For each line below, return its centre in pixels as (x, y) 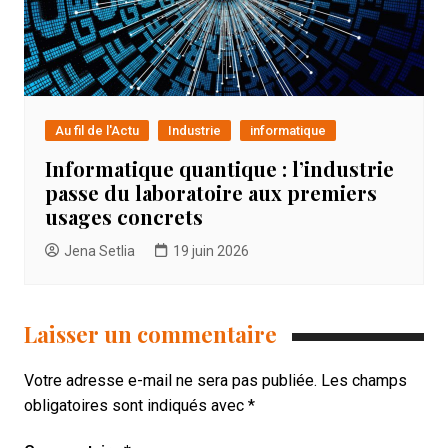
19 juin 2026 (210, 251)
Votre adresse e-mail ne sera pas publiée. (170, 381)
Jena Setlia (99, 251)
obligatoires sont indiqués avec (135, 406)
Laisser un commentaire (150, 334)
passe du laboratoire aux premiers (210, 193)
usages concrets (123, 217)
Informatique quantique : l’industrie (219, 169)
